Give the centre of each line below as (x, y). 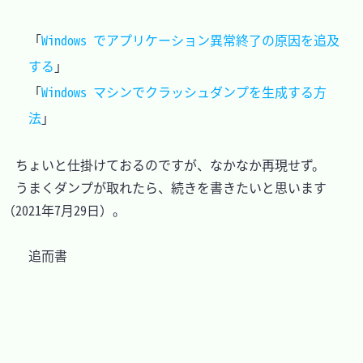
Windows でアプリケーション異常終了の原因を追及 (190, 40)
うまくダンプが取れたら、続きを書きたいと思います (164, 188)
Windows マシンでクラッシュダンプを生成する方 (184, 92)
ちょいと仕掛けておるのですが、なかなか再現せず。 (164, 165)
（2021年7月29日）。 (64, 210)
